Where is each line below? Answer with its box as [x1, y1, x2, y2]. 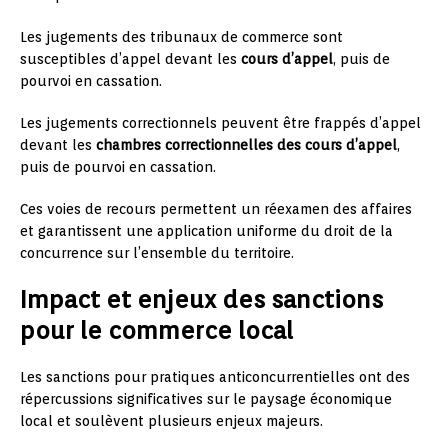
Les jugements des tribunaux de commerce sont [20, 28, 343, 45]
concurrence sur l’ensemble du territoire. [20, 244, 294, 261]
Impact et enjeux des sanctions [20, 284, 383, 314]
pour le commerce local [20, 315, 293, 345]
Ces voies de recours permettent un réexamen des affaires [20, 200, 412, 217]
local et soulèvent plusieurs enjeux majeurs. [20, 412, 323, 429]
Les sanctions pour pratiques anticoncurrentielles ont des [20, 368, 410, 385]
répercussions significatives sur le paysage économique [20, 390, 392, 407]
